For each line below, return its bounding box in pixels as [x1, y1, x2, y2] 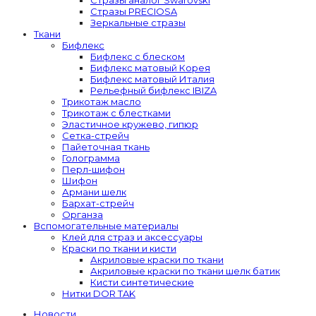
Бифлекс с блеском [90, 50, 185, 62]
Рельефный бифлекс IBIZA [90, 84, 217, 96]
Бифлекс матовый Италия [90, 73, 214, 85]
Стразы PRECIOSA [90, 5, 177, 17]
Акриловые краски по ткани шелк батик [90, 265, 280, 276]
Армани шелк [62, 186, 126, 197]
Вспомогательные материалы [34, 219, 178, 231]
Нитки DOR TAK [62, 287, 135, 299]
